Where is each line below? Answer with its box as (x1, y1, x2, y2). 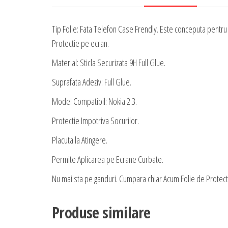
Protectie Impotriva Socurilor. (52, 115, 139, 127)
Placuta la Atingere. (52, 134, 107, 147)
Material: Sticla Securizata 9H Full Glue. (52, 56, 165, 69)
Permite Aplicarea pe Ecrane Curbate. (52, 153, 163, 166)
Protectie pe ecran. (52, 37, 109, 50)
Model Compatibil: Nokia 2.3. (52, 95, 137, 108)
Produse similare (52, 202, 151, 223)
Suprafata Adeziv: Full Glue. (52, 76, 131, 89)
